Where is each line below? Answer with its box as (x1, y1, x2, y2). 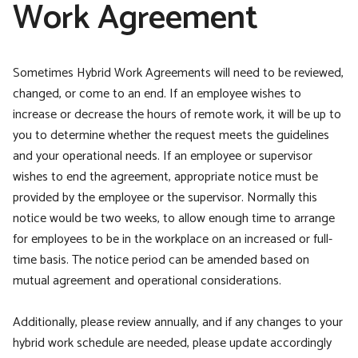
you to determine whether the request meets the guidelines (13, 124, 329, 146)
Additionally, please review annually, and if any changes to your (13, 311, 343, 333)
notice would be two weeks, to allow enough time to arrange (13, 207, 335, 229)
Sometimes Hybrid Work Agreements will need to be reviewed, (13, 62, 344, 84)
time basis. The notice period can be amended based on (13, 249, 309, 271)
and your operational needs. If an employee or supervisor (13, 145, 312, 167)
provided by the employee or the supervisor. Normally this (13, 186, 317, 209)
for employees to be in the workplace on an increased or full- (13, 228, 332, 250)
